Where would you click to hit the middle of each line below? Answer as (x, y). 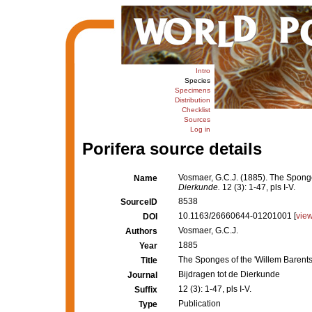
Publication (200, 304)
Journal (142, 275)
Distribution (192, 100)
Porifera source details (172, 149)
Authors (141, 231)
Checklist (196, 110)
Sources (197, 119)
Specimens (192, 90)
